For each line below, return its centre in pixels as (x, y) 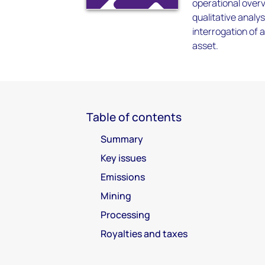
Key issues (123, 158)
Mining (116, 196)
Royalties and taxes (144, 234)
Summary (122, 139)
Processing (125, 215)
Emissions (123, 177)
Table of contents (134, 117)
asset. (206, 46)
